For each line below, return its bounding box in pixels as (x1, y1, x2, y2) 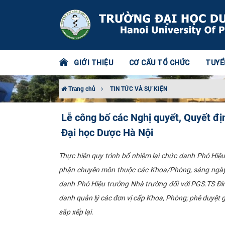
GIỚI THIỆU (74, 58, 113, 67)
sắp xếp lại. (59, 207, 93, 216)
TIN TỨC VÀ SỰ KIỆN (110, 85, 167, 92)
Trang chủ (67, 85, 95, 92)
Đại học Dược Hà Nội (61, 127, 153, 139)
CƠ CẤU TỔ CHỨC (129, 58, 190, 67)
